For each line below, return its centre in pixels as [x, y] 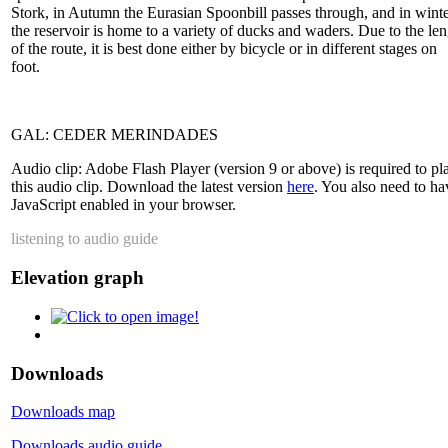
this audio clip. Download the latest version [149, 187]
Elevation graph [77, 278]
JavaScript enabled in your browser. [123, 205]
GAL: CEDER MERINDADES [114, 135]
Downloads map [63, 412]
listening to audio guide [84, 239]
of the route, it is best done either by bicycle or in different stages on [224, 49]
